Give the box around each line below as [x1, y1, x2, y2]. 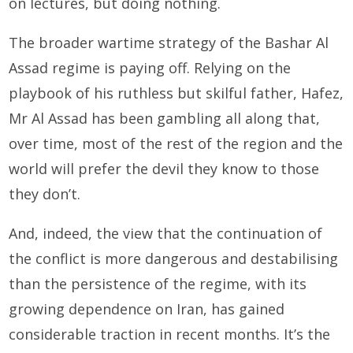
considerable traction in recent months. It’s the [9, 325, 331, 344]
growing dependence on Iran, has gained [9, 299, 285, 319]
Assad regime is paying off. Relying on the [9, 58, 292, 78]
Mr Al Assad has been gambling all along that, [9, 109, 321, 128]
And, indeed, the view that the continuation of [9, 224, 323, 243]
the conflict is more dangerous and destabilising [9, 249, 339, 269]
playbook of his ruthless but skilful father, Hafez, [9, 84, 344, 103]
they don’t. [9, 184, 81, 204]
